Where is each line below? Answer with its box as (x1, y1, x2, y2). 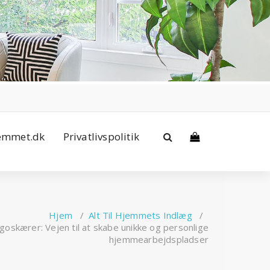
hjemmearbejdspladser (109, 233, 209, 246)
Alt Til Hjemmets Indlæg (89, 209, 192, 222)
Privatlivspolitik (63, 129, 139, 143)
